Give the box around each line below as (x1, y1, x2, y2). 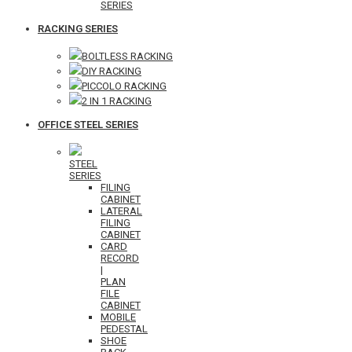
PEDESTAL (101, 323, 148, 335)
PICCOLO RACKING (82, 80, 167, 92)
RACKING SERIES (38, 23, 118, 35)
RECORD (101, 252, 139, 264)
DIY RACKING (82, 65, 141, 77)
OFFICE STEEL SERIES (38, 119, 138, 130)
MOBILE (101, 311, 136, 323)
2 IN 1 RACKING (82, 95, 152, 107)
